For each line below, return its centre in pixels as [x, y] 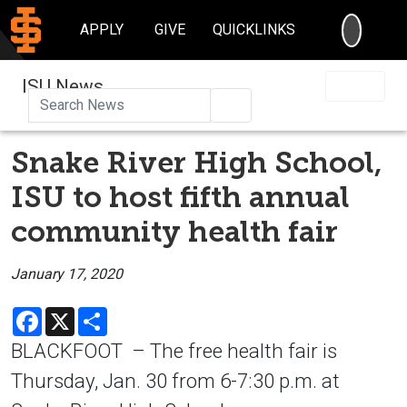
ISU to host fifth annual [180, 197]
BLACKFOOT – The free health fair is [174, 350]
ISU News [63, 86]
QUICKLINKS [254, 30]
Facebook [73, 313]
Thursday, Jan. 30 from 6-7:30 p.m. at [175, 380]
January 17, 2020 [67, 273]
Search [261, 104]
